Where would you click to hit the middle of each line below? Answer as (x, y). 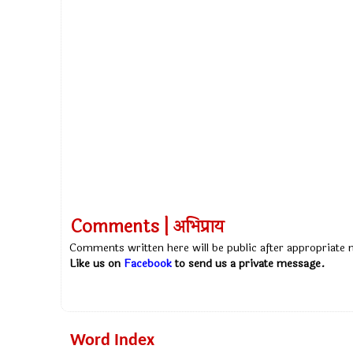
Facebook (148, 264)
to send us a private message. (248, 264)
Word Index (112, 341)
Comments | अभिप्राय (147, 227)
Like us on (97, 264)
